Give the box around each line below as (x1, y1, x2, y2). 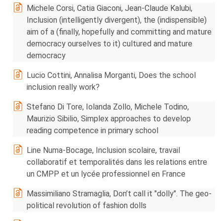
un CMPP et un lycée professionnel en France (27, 169, 185, 179)
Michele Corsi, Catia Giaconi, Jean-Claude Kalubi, (27, 3, 192, 13)
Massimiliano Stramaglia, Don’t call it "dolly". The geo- (27, 189, 212, 198)
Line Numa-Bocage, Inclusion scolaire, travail (27, 146, 180, 155)
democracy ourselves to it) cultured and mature (27, 39, 192, 48)
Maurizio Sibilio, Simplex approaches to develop (27, 114, 191, 123)
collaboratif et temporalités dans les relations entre (27, 157, 207, 167)
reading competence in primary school (27, 126, 158, 135)
